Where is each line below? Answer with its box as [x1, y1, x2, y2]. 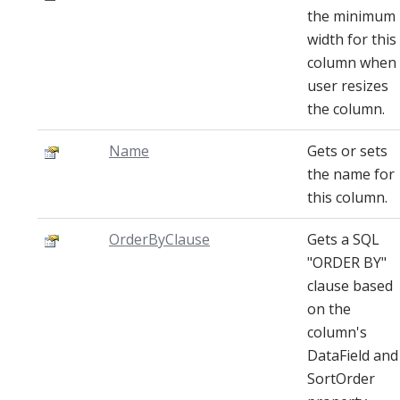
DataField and [307, 346, 398, 365]
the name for [307, 164, 395, 184]
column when [307, 53, 396, 72]
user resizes [307, 76, 388, 96]
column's [307, 322, 367, 342]
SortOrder [307, 369, 375, 388]
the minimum [307, 6, 396, 26]
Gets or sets [307, 141, 387, 161]
